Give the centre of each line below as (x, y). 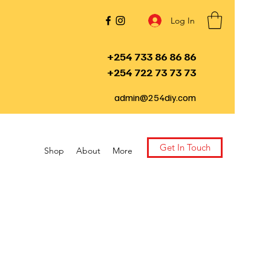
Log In (182, 20)
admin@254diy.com (155, 97)
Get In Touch (185, 147)
